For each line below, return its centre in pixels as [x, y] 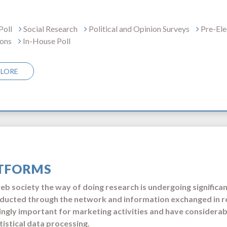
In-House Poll [46, 41]
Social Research [50, 29]
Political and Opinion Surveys [138, 29]
